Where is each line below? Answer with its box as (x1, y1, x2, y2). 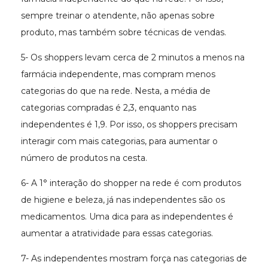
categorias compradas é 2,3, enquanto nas (21, 102, 196, 113)
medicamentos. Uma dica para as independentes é (21, 211, 233, 222)
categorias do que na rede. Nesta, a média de (21, 85, 211, 96)
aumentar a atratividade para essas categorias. (21, 227, 213, 239)
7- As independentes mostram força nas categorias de (21, 252, 247, 264)
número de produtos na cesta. (21, 152, 147, 163)
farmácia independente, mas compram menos (21, 68, 215, 80)
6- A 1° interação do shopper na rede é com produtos (21, 177, 241, 188)
